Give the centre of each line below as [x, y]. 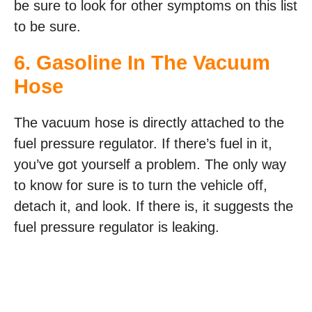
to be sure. [47, 26]
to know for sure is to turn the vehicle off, [141, 185]
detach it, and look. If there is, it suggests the [154, 206]
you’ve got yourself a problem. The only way [150, 164]
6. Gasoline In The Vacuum [142, 63]
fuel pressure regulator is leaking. [117, 227]
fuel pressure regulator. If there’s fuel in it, [143, 143]
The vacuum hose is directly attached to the [149, 123]
